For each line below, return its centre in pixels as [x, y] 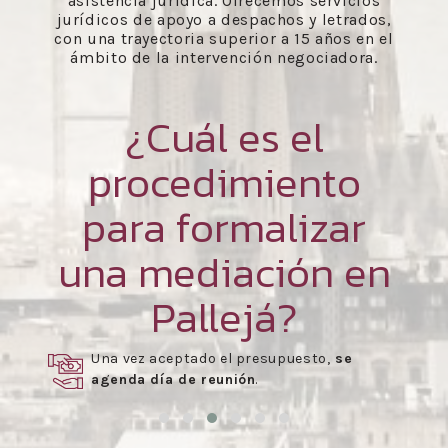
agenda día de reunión [173, 379]
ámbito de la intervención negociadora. [224, 57]
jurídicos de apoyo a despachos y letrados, [224, 19]
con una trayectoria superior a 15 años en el [224, 38]
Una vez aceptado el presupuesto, [211, 358]
